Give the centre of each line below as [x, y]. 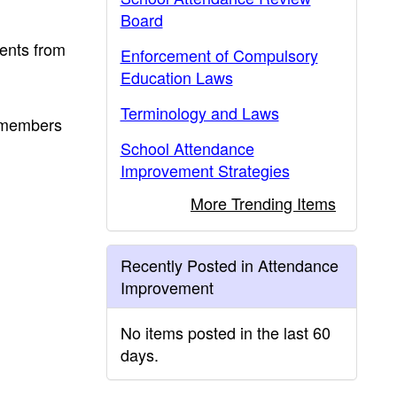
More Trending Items [263, 203]
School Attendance [187, 148]
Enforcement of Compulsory [219, 55]
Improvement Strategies [205, 170]
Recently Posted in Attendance [229, 265]
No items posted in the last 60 [225, 332]
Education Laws [176, 77]
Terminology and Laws [199, 113]
